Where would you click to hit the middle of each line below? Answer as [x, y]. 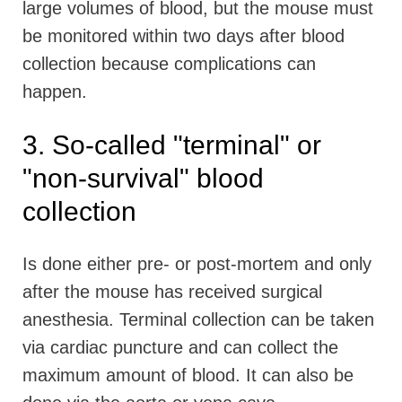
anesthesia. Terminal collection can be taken [198, 320]
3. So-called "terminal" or [172, 145]
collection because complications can [169, 64]
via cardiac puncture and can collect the [180, 348]
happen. [55, 92]
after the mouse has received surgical [172, 292]
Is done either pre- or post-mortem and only [197, 264]
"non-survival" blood [143, 179]
